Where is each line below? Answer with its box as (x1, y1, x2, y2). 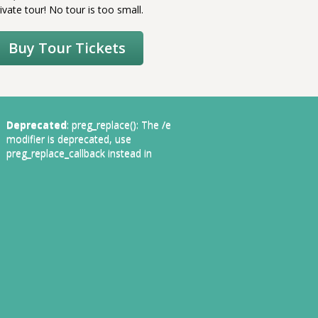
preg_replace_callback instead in (6, 146, 152, 160)
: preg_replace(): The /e (66, 117, 171, 131)
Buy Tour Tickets (9, 38, 126, 57)
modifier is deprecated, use (6, 131, 131, 146)
